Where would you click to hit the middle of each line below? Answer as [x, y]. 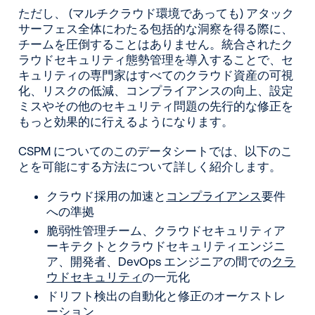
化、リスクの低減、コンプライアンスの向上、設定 [156, 91]
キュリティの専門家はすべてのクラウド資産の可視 [156, 75]
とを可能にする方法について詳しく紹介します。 [150, 167]
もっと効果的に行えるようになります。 [126, 122]
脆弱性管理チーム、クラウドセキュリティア [166, 231]
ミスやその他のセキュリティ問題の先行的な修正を [156, 106]
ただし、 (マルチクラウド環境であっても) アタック [156, 13]
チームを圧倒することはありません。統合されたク [156, 44]
